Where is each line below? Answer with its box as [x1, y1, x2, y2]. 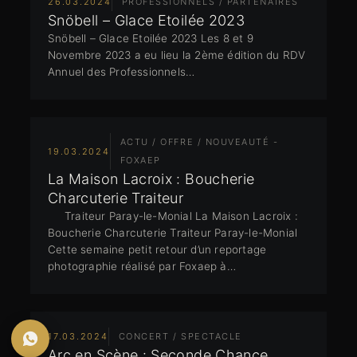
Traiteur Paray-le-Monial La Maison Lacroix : [48, 210, 298, 223]
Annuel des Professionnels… [48, 65, 195, 79]
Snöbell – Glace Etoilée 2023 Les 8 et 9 [48, 32, 253, 45]
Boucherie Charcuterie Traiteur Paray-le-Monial [48, 226, 298, 240]
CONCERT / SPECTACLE [118, 331, 242, 343]
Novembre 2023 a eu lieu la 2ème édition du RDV [48, 49, 306, 62]
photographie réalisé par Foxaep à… [48, 260, 236, 273]
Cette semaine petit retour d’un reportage [48, 243, 267, 257]
